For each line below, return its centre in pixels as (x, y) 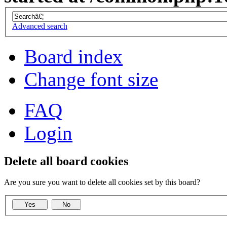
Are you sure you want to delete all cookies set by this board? (102, 182)
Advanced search (40, 26)
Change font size (91, 79)
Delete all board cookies (66, 161)
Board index (73, 56)
